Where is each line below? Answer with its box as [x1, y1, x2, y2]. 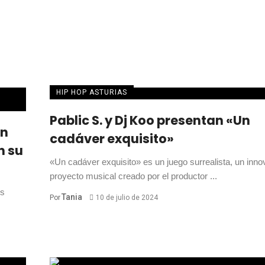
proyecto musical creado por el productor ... [50, 171, 217, 182]
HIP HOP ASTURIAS [56, 88, 127, 97]
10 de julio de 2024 [95, 193, 158, 202]
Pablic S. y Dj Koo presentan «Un [50, 112, 250, 130]
